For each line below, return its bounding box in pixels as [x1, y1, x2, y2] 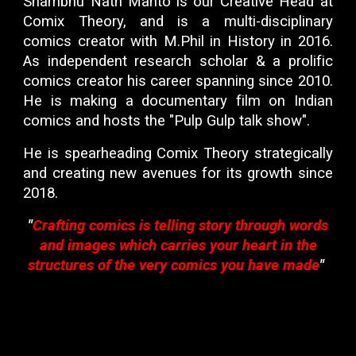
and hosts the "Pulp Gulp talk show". [72, 112, 315, 130]
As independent [23, 52, 135, 71]
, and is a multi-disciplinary [122, 13, 333, 31]
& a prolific [248, 52, 333, 71]
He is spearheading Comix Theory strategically [23, 145, 333, 163]
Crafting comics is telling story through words [33, 217, 328, 235]
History [226, 33, 275, 51]
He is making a [23, 92, 142, 110]
